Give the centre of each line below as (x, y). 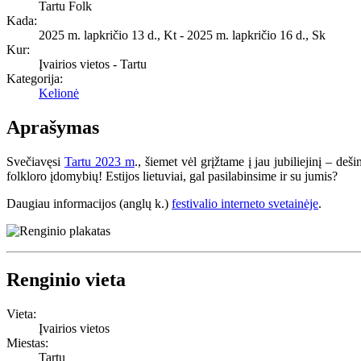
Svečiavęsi (35, 162)
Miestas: (27, 342)
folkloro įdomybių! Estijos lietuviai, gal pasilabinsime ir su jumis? (172, 176)
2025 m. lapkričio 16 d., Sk (256, 35)
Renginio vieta (66, 280)
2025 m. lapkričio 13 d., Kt (108, 35)
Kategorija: (35, 79)
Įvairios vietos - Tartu (93, 64)
